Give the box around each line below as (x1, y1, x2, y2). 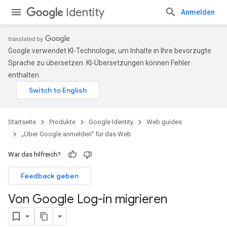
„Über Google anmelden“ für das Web (21, 130, 131, 138)
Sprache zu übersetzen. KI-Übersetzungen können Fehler (8, 59, 191, 67)
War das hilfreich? (8, 150, 61, 158)
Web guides (146, 118, 182, 126)
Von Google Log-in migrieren (8, 192, 167, 207)
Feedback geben (21, 171, 79, 180)
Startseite (8, 118, 36, 126)
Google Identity (89, 118, 133, 126)
